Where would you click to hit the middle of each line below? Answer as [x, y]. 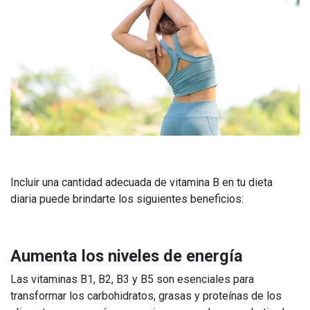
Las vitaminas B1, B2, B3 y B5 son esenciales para [132, 279]
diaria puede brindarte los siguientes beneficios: [127, 199]
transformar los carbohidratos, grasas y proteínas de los [146, 295]
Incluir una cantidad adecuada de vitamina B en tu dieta [142, 182]
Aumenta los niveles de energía [129, 256]
